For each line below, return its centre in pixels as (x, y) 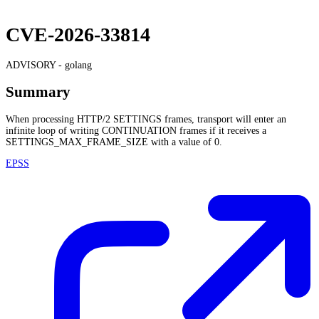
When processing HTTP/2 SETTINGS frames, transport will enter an (146, 119)
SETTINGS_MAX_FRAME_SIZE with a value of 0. (114, 142)
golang (78, 65)
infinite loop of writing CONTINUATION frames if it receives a (136, 130)
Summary (38, 92)
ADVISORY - (35, 65)
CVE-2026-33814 (78, 35)
